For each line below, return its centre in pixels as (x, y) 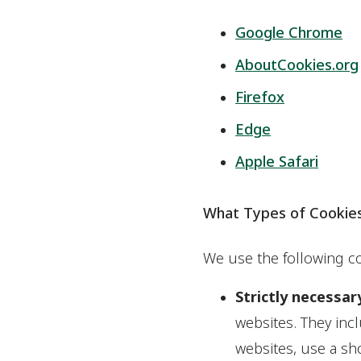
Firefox (260, 97)
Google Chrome (289, 32)
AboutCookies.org (297, 64)
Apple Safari (277, 161)
